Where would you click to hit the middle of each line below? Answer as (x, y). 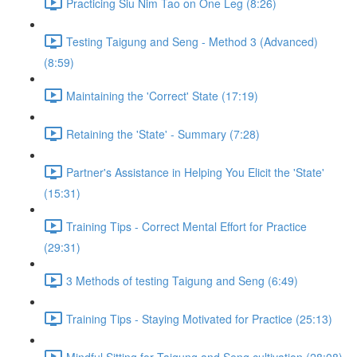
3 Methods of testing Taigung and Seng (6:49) (182, 280)
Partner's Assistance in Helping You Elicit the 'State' (195, 172)
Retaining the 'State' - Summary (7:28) (163, 133)
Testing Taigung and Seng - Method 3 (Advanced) (192, 41)
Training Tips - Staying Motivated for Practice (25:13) (199, 318)
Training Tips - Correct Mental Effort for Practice (186, 226)
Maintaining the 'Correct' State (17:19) (162, 95)
